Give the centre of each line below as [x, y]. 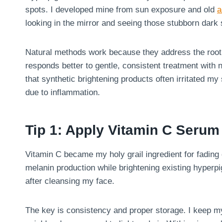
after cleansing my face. [70, 181]
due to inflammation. [63, 92]
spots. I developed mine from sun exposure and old [121, 9]
